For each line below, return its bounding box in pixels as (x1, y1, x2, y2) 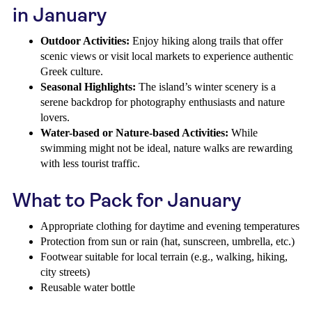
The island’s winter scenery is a (136, 81, 276, 93)
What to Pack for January (13, 189, 241, 212)
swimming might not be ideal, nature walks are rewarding (40, 142, 292, 154)
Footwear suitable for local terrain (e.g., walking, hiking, (40, 251, 288, 263)
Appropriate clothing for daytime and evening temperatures (40, 220, 299, 232)
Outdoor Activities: (40, 35, 130, 47)
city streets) (40, 266, 90, 278)
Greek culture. (40, 65, 103, 77)
